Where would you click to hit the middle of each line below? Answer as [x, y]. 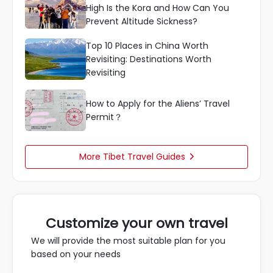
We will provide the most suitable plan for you [128, 241]
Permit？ [104, 117]
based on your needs [76, 254]
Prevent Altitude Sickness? [142, 22]
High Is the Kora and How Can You [158, 8]
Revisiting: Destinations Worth [149, 59]
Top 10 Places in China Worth [147, 46]
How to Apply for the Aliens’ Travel [158, 104]
